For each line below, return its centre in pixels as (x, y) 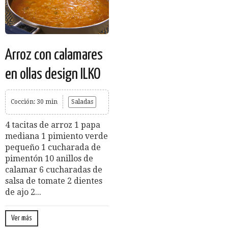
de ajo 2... (23, 192)
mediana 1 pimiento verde (56, 136)
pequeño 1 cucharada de (53, 148)
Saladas (82, 102)
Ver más (22, 218)
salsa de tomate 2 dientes (54, 181)
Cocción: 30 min (34, 102)
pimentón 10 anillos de (49, 159)
